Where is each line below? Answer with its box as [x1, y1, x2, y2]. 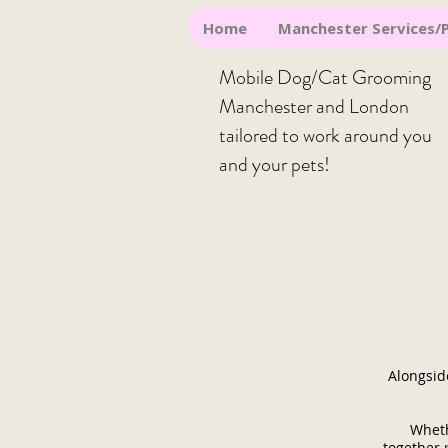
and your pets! [219, 150, 330, 179]
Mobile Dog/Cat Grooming [219, 63, 431, 92]
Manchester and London [219, 92, 409, 121]
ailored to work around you [226, 121, 432, 150]
